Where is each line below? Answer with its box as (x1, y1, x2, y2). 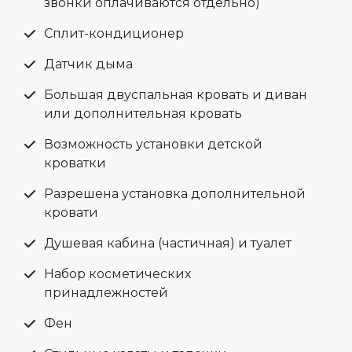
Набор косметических (44, 266, 191, 282)
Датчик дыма (44, 57, 133, 72)
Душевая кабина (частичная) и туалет (44, 236, 291, 251)
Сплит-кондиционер (44, 26, 184, 42)
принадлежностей (44, 285, 168, 301)
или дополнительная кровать (44, 106, 242, 122)
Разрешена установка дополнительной (44, 186, 306, 202)
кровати (44, 205, 98, 221)
